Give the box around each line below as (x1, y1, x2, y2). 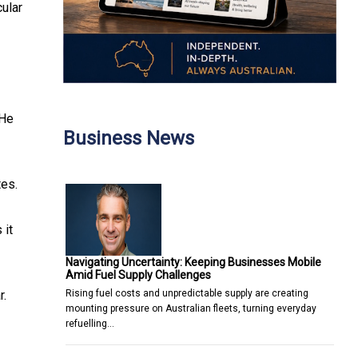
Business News (63, 126, 194, 149)
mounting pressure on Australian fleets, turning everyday (66, 302, 316, 314)
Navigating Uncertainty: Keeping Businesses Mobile (66, 255, 321, 268)
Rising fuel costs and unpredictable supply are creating (66, 287, 308, 299)
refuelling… (66, 317, 114, 329)
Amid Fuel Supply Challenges (66, 268, 211, 281)
